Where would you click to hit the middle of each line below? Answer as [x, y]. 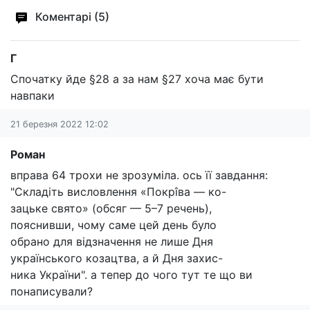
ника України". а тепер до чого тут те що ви [131, 275]
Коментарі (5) [71, 17]
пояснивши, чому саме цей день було [113, 225]
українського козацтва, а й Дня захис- [117, 258]
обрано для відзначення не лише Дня [112, 241]
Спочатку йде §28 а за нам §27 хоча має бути [137, 79]
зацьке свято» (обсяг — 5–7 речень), [111, 208]
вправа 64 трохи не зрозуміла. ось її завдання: [139, 175]
